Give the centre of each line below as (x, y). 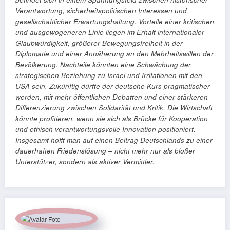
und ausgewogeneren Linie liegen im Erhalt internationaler (110, 32)
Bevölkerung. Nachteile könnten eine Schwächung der (103, 65)
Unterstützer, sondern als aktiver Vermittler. (85, 162)
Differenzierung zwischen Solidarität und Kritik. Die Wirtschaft (114, 108)
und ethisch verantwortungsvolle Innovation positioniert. (106, 129)
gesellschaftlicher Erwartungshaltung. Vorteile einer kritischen (115, 22)
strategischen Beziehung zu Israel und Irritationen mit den (109, 75)
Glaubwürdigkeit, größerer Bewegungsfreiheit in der (99, 43)
